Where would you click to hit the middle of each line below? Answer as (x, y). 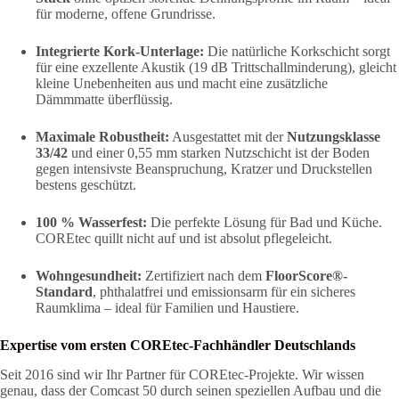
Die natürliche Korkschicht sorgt (297, 52)
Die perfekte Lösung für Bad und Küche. (265, 223)
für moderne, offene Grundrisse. (126, 14)
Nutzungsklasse (334, 137)
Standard (64, 292)
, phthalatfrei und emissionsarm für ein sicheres (224, 292)
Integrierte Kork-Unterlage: (120, 52)
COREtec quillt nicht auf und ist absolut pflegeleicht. (184, 239)
